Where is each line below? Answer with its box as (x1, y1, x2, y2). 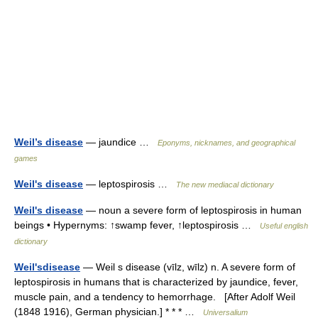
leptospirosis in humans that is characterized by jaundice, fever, (14, 276, 298, 287)
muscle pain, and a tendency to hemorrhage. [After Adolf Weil (14, 291, 295, 302)
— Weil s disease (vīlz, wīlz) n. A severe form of (80, 261, 295, 273)
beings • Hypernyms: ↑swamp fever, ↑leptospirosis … (14, 219, 260, 231)
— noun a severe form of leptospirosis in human (83, 204, 302, 216)
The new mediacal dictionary (176, 180, 274, 189)
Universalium (203, 308, 248, 317)
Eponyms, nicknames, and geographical (158, 138, 295, 147)
